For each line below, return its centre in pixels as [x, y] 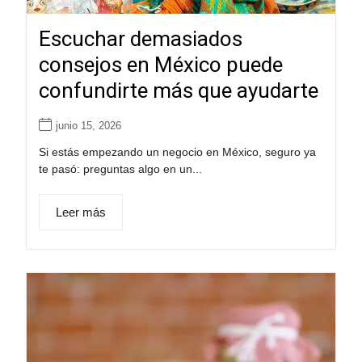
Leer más [80, 212]
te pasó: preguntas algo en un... [120, 168]
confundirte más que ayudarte [178, 90]
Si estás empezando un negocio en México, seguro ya [177, 152]
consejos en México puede [160, 64]
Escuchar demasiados [140, 38]
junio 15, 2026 [88, 125]
